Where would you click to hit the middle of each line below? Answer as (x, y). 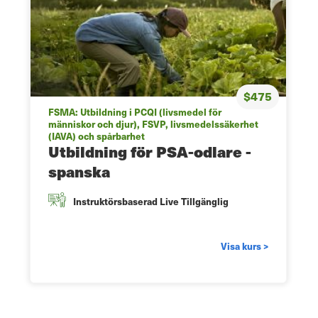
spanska (79, 172)
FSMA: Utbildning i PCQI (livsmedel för (135, 112)
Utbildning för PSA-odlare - (150, 152)
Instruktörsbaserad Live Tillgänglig (151, 202)
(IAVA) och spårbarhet (97, 136)
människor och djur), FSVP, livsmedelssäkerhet (153, 124)
